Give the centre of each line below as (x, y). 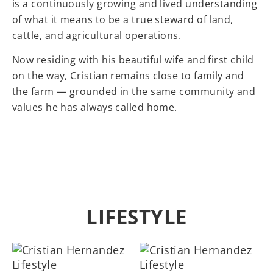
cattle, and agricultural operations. (97, 35)
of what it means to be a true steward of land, (123, 19)
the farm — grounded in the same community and (134, 92)
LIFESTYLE (136, 216)
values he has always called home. (96, 108)
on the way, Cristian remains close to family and (128, 76)
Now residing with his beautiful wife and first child (133, 60)
